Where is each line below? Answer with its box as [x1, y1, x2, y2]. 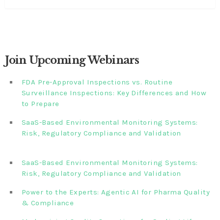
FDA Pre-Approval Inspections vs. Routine [22, 77, 172, 86]
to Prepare [22, 99, 59, 108]
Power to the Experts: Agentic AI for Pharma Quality [22, 187, 210, 196]
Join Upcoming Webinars [5, 54, 139, 67]
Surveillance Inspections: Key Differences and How [22, 88, 207, 97]
